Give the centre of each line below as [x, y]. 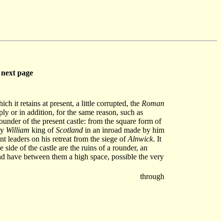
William [18, 130]
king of [43, 130]
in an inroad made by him [124, 130]
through [152, 176]
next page [17, 73]
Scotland [69, 130]
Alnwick [140, 139]
